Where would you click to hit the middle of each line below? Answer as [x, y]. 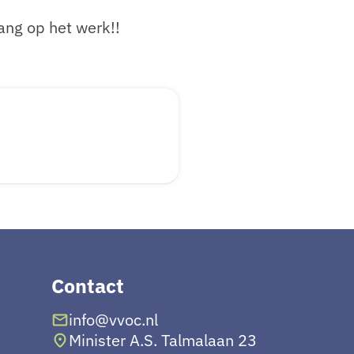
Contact [87, 285]
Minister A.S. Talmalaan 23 [163, 340]
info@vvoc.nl [114, 319]
